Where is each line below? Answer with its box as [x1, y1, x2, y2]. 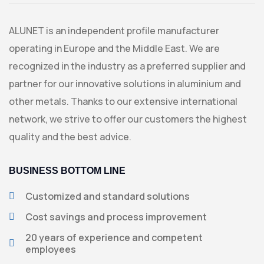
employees [25, 243, 76, 256]
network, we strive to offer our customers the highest [9, 113, 247, 126]
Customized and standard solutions [25, 190, 190, 203]
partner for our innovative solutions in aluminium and [9, 77, 241, 90]
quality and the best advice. [9, 130, 131, 143]
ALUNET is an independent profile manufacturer [9, 24, 219, 37]
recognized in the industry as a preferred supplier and [9, 60, 246, 72]
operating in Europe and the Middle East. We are [9, 42, 220, 55]
